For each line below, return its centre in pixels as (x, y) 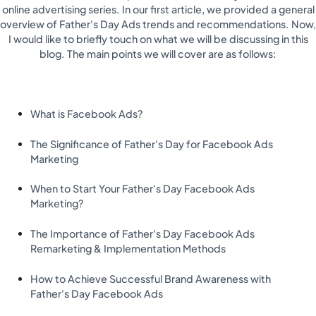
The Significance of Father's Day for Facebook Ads (152, 144)
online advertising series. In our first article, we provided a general (158, 9)
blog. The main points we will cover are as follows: (158, 53)
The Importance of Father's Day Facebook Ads (143, 233)
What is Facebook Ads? (88, 114)
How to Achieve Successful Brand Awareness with (151, 278)
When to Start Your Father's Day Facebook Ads (143, 189)
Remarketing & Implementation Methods (128, 248)
